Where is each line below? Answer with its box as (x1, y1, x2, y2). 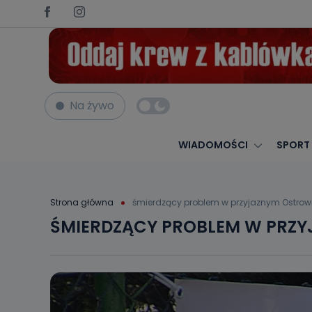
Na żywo (70, 97, 114, 114)
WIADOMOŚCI (178, 138, 248, 152)
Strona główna (50, 196, 114, 208)
